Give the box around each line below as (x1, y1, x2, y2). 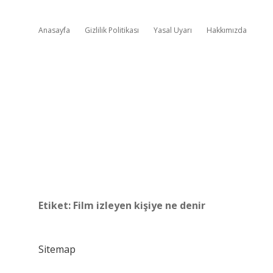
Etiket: (38, 199, 73, 212)
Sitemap (38, 243, 76, 256)
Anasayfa (38, 25, 70, 35)
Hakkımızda (207, 25, 247, 35)
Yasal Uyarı (154, 25, 192, 35)
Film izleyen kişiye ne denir (73, 199, 205, 212)
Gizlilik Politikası (85, 25, 139, 35)
